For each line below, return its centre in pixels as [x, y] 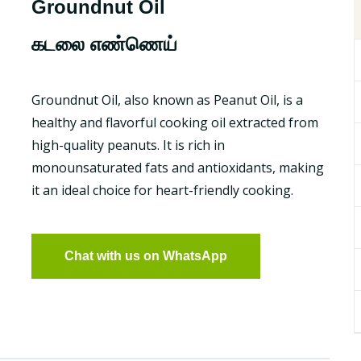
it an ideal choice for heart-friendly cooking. [162, 190]
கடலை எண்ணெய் [104, 44]
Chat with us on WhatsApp [146, 256]
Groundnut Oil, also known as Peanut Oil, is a [167, 100]
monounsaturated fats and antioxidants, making [178, 168]
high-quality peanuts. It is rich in [128, 145]
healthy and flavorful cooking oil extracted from [175, 122]
